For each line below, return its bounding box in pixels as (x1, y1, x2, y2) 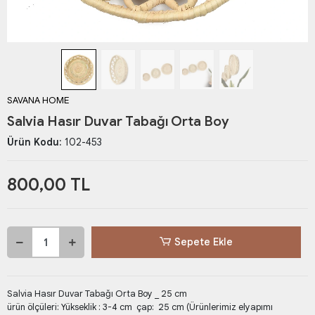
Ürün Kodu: (7, 136, 65, 149)
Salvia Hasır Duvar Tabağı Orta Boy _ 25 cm (7, 288, 187, 300)
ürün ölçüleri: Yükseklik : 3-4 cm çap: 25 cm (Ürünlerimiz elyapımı (7, 301, 273, 314)
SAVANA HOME (7, 94, 69, 107)
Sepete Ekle (174, 236, 233, 249)
